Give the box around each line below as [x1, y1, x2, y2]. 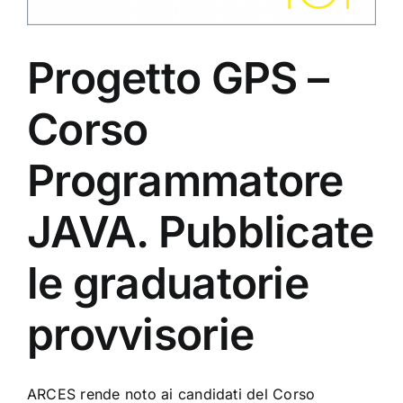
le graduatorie [27, 255, 309, 309]
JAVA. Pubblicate [27, 204, 374, 258]
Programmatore [27, 153, 344, 207]
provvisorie [27, 307, 255, 361]
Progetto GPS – [27, 50, 328, 104]
